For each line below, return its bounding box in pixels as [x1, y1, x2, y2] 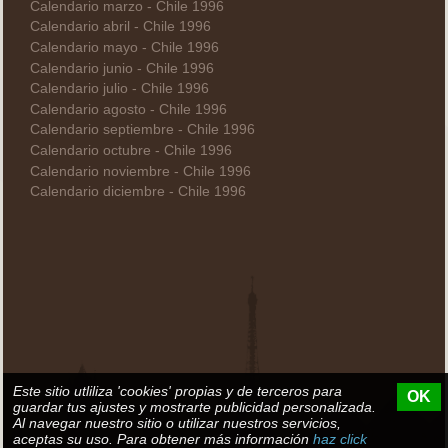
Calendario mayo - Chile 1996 [29, 40, 219, 56]
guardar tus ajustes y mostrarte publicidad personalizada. [13, 399, 376, 415]
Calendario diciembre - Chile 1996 [29, 184, 246, 200]
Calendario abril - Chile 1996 [29, 19, 211, 35]
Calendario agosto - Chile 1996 [29, 101, 227, 117]
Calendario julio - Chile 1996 [29, 81, 209, 97]
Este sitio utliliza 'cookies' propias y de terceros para [13, 383, 342, 399]
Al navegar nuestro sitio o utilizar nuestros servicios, [13, 415, 341, 431]
